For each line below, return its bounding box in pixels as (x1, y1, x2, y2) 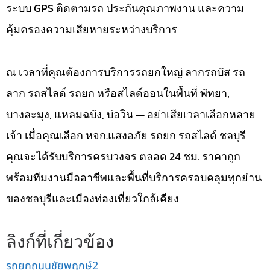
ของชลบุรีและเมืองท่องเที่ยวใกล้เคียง (6, 190, 179, 207)
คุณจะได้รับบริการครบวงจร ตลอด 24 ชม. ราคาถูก (6, 148, 240, 165)
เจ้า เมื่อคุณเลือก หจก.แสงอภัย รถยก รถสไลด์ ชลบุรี (6, 127, 246, 144)
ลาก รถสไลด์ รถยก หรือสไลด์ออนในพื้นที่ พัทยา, (6, 85, 230, 102)
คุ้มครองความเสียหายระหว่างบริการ (6, 21, 177, 38)
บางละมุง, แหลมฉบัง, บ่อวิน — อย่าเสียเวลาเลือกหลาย (6, 106, 256, 123)
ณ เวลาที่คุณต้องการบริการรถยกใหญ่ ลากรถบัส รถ (6, 64, 245, 81)
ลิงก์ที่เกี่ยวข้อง (6, 231, 114, 253)
